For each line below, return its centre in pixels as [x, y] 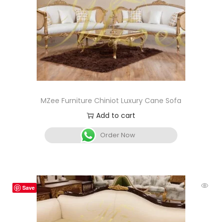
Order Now [118, 135]
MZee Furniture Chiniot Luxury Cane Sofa [111, 100]
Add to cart [115, 115]
